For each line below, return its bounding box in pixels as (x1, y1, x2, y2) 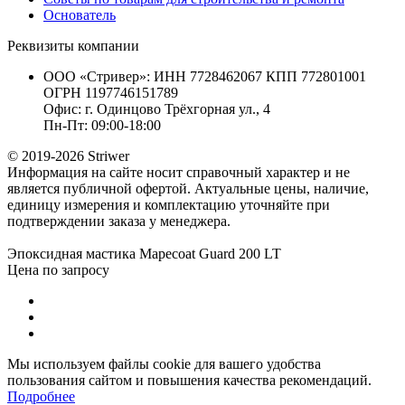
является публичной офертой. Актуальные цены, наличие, (7, 180, 369, 196)
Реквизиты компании (7, 37, 139, 53)
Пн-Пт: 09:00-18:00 (43, 117, 161, 133)
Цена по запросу (7, 261, 109, 278)
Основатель (43, 6, 116, 23)
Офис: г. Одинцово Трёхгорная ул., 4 (43, 100, 270, 117)
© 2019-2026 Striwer (7, 147, 129, 164)
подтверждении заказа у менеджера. (7, 212, 231, 229)
